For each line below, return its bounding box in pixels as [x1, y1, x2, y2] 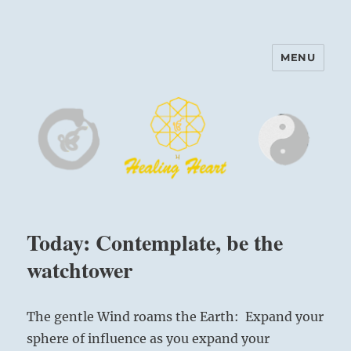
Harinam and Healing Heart [27, 57, 288, 80]
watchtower [27, 254, 133, 287]
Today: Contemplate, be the [27, 226, 284, 259]
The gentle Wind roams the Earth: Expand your [27, 309, 324, 325]
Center [27, 79, 92, 102]
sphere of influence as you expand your [27, 331, 270, 347]
